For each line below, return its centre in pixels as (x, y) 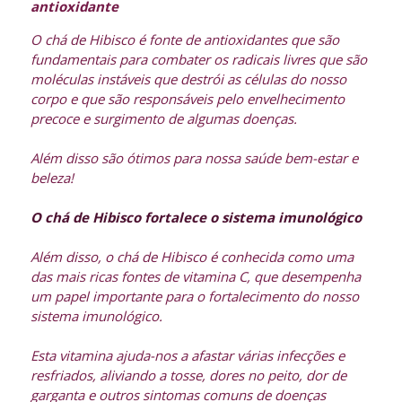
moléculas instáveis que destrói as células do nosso (188, 79)
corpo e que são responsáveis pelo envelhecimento (187, 99)
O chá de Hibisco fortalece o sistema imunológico (196, 218)
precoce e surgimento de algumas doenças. (165, 119)
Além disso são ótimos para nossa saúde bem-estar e (194, 158)
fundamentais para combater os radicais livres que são (198, 60)
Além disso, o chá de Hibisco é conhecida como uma (192, 257)
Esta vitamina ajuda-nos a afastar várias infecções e (187, 356)
